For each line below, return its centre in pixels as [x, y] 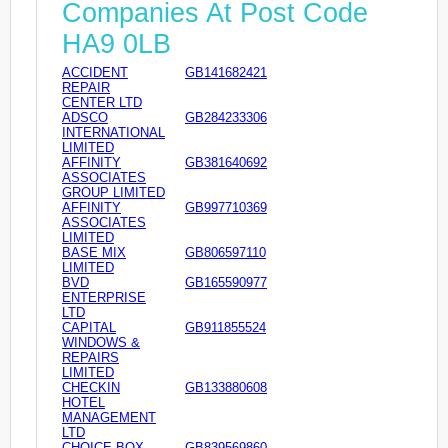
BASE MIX [94, 253]
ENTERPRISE [104, 298]
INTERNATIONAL [113, 133]
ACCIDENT [95, 73]
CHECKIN [91, 388]
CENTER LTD [102, 103]
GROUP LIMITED [113, 193]
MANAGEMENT [109, 418]
